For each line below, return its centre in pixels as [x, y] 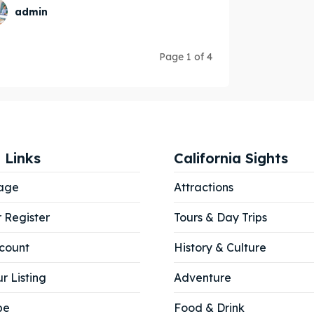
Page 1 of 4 [186, 57]
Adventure [203, 278]
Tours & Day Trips [220, 218]
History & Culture [220, 248]
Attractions [204, 187]
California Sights [231, 158]
